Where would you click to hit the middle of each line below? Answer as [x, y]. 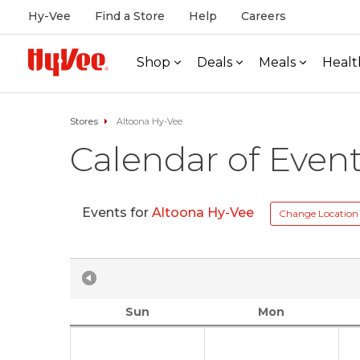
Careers [264, 16]
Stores [84, 121]
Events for [117, 213]
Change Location [319, 213]
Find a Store [130, 16]
